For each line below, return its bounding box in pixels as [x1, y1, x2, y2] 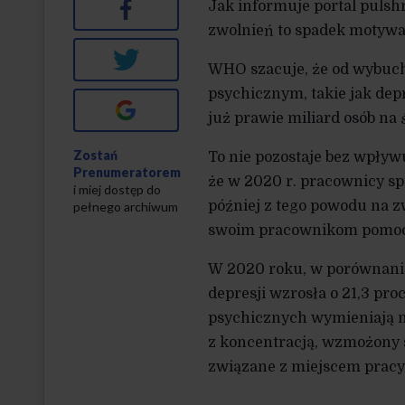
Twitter [138, 49, 187, 65]
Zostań [73, 147, 118, 164]
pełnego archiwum [73, 199, 178, 215]
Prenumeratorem [73, 165, 181, 181]
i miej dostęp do [73, 182, 161, 198]
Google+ [136, 99, 191, 116]
